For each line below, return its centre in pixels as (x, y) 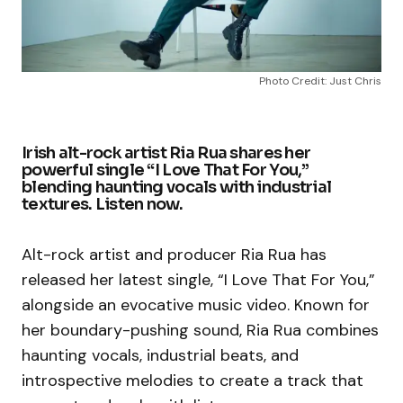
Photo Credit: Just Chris (320, 81)
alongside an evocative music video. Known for (196, 304)
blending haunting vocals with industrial (177, 187)
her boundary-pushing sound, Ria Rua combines (200, 330)
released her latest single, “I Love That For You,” (198, 279)
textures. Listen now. (102, 204)
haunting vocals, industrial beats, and (160, 355)
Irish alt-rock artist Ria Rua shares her (166, 152)
